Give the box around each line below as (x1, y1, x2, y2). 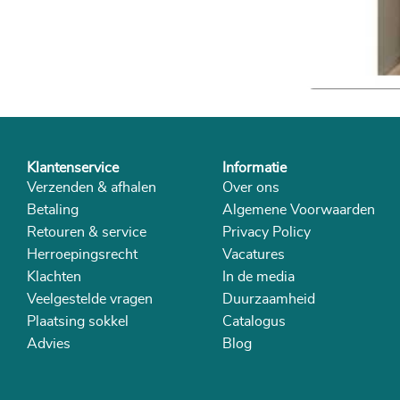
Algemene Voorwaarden (222, 203, 375, 218)
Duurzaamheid (222, 292, 315, 307)
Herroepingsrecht (27, 247, 137, 262)
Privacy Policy (222, 225, 311, 240)
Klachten (27, 270, 81, 285)
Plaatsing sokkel (27, 314, 129, 329)
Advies (27, 337, 71, 352)
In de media (222, 270, 295, 285)
